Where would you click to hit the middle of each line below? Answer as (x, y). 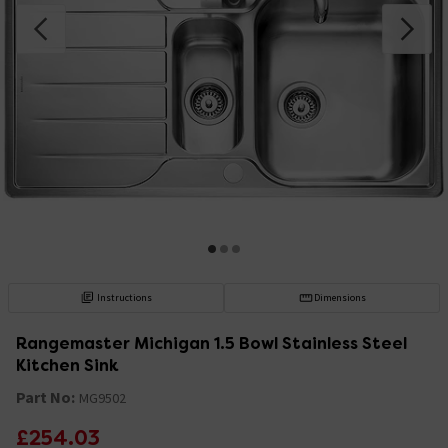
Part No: (45, 396)
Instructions (125, 297)
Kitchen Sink (67, 365)
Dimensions (339, 297)
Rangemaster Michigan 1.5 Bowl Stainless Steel (211, 343)
